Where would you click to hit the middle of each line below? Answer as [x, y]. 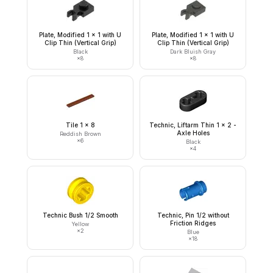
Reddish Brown [80, 134]
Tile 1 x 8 [80, 125]
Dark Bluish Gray [193, 51]
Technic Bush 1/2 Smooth [80, 215]
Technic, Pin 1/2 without [193, 215]
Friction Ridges [193, 223]
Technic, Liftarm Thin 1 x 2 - [193, 125]
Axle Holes [193, 133]
